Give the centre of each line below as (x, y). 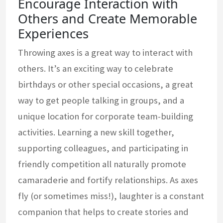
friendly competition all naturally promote (102, 164)
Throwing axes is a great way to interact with (105, 53)
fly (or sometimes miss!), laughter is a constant (111, 196)
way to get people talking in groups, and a (101, 101)
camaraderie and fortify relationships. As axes (108, 180)
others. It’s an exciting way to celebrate (96, 69)
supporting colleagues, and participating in (103, 148)
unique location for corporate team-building (106, 116)
